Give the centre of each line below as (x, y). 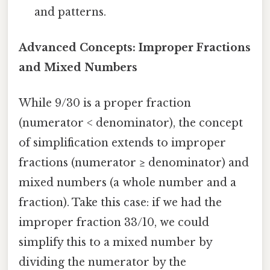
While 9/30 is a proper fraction (105, 103)
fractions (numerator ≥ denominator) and (134, 163)
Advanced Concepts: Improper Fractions (135, 47)
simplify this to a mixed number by (115, 243)
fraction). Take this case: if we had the (120, 203)
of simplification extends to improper (122, 143)
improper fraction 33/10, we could (114, 223)
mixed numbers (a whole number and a (127, 183)
